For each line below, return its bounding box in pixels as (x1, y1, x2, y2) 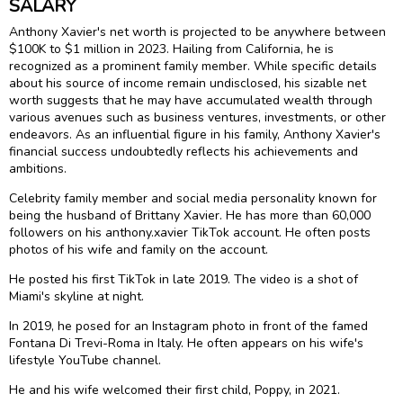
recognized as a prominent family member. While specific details (9, 57, 377, 75)
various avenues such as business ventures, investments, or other (9, 108, 386, 126)
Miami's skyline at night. (9, 287, 144, 305)
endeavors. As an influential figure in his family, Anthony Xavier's (9, 125, 381, 143)
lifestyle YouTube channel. (9, 351, 161, 369)
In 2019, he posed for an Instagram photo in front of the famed (9, 317, 368, 335)
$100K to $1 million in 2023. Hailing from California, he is (9, 40, 334, 58)
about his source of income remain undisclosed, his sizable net (9, 74, 366, 92)
